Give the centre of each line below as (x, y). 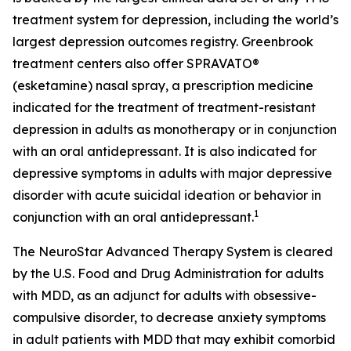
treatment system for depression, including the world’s (175, 20)
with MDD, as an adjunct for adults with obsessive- (165, 295)
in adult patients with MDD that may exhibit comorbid (174, 339)
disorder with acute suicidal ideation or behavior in (167, 195)
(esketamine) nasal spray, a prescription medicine (163, 85)
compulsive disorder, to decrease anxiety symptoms (169, 317)
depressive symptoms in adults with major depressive (172, 173)
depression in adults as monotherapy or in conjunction (175, 129)
